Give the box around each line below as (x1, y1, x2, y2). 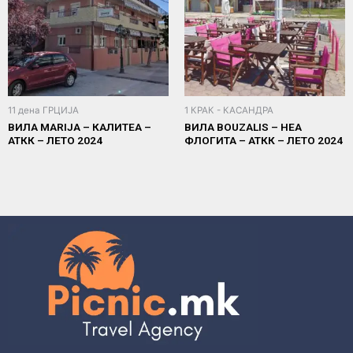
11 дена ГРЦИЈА (8, 104, 79, 116)
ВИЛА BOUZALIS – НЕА (184, 121, 302, 134)
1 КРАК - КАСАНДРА (184, 104, 273, 116)
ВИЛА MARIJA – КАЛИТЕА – (8, 121, 151, 134)
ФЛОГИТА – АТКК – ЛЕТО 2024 (184, 134, 343, 147)
